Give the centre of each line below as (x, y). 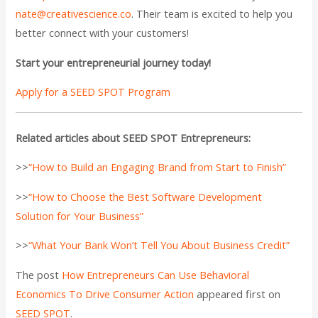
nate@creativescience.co (74, 13)
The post (39, 274)
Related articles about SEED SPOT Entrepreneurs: (133, 137)
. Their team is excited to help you (212, 13)
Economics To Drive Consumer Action (105, 294)
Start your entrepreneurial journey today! (114, 62)
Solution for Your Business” (80, 215)
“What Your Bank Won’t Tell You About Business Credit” (159, 245)
